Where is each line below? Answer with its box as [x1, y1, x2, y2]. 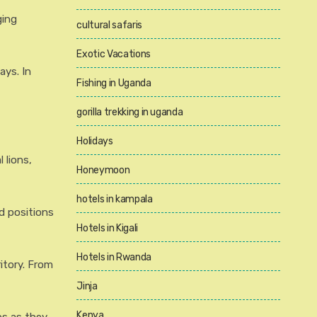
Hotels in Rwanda [76, 251, 151, 263]
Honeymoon [76, 164, 130, 176]
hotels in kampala [76, 193, 153, 205]
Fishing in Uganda [76, 77, 151, 89]
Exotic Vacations [76, 48, 151, 60]
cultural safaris [76, 19, 142, 31]
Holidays [76, 135, 113, 147]
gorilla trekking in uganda [76, 106, 183, 118]
